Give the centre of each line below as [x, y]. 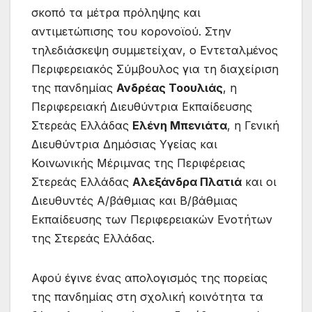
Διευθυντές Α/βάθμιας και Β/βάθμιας [134, 200]
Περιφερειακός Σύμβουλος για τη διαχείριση [155, 69]
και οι [259, 181]
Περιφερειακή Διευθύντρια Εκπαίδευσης [142, 106]
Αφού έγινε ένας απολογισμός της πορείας [149, 278]
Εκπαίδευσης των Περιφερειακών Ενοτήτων [152, 219]
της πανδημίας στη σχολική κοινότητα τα [147, 296]
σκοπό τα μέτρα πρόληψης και [116, 12]
